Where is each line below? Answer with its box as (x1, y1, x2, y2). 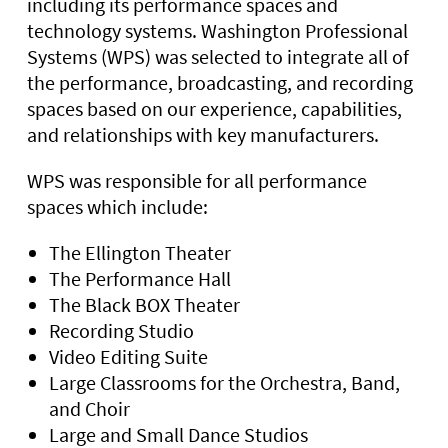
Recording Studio (49, 317, 194, 343)
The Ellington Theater (49, 239, 231, 265)
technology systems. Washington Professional (27, 17, 408, 43)
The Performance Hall (49, 265, 231, 291)
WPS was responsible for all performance (27, 167, 367, 193)
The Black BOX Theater (49, 291, 240, 317)
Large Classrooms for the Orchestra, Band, (49, 369, 400, 395)
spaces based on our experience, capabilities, (27, 95, 402, 121)
